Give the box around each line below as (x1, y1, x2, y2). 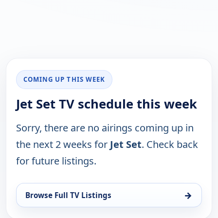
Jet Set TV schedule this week (16, 95, 197, 113)
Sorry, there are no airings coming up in (16, 121, 194, 135)
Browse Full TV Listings (25, 190, 111, 200)
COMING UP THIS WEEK (23, 75, 105, 84)
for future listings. (16, 154, 96, 168)
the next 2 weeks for (16, 138, 110, 151)
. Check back (142, 138, 198, 151)
